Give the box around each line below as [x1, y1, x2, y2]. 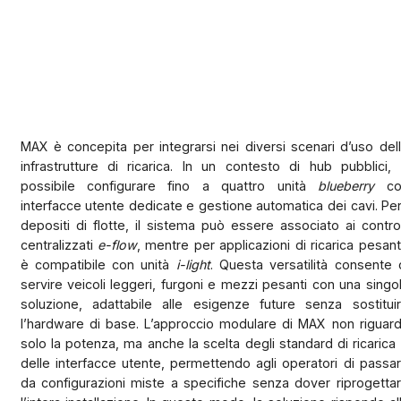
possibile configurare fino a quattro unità [20, 177, 319, 193]
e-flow [98, 236, 137, 252]
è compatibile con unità [20, 256, 176, 272]
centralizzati [20, 236, 98, 252]
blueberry [318, 177, 375, 193]
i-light [175, 256, 210, 272]
